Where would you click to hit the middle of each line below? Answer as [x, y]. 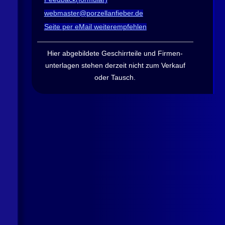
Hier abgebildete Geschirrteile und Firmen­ [115, 54]
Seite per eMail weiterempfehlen [95, 27]
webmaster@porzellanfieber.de [93, 13]
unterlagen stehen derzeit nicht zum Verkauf [115, 66]
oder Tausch [114, 78]
